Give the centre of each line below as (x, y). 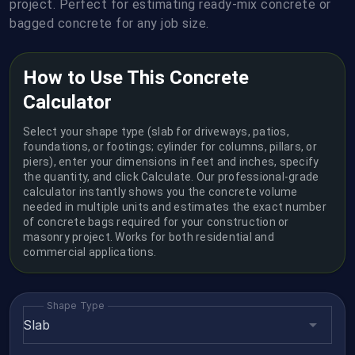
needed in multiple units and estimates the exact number (175, 207)
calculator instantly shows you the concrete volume (160, 192)
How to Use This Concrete (136, 78)
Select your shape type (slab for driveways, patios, (156, 132)
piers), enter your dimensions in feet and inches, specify (171, 162)
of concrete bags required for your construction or (156, 222)
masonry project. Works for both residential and (149, 237)
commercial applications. (90, 252)
